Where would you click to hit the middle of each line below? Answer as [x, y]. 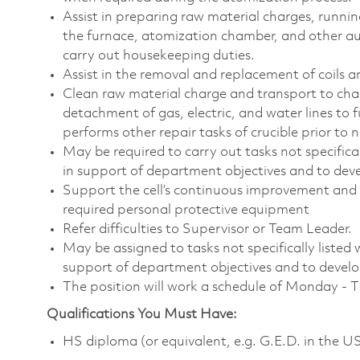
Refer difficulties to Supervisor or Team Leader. [207, 229]
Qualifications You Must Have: [142, 314]
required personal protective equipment [186, 210]
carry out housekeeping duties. [159, 55]
